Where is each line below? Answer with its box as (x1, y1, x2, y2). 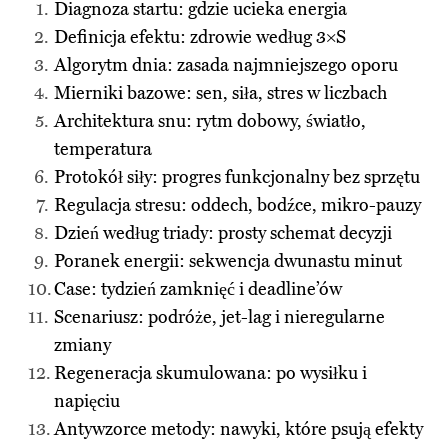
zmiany (54, 335, 112, 357)
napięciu (54, 391, 121, 413)
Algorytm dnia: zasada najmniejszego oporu (54, 55, 399, 77)
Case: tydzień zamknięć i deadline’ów (54, 279, 343, 301)
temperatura (54, 139, 153, 161)
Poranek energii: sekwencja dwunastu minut (54, 251, 403, 273)
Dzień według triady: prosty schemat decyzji (54, 223, 393, 245)
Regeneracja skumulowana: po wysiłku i (54, 363, 368, 385)
